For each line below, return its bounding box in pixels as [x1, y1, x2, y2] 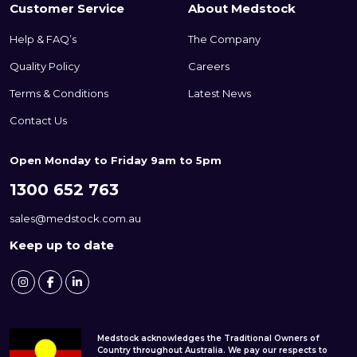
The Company [188, 33, 261, 46]
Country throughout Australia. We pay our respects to [97, 344, 328, 355]
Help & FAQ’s [10, 33, 76, 46]
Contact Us [10, 114, 67, 127]
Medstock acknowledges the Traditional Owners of [97, 332, 320, 343]
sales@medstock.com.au [10, 212, 141, 226]
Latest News [188, 87, 251, 100]
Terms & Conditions [10, 87, 108, 100]
